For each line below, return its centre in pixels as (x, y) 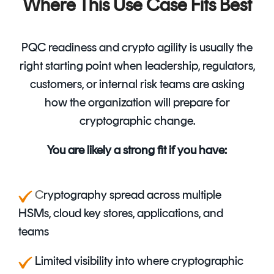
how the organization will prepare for (137, 102)
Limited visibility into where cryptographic (138, 261)
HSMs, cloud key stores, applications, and (121, 213)
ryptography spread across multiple (132, 195)
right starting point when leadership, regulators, (137, 66)
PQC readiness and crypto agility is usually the (137, 47)
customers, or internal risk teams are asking (137, 84)
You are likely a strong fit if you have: (137, 150)
